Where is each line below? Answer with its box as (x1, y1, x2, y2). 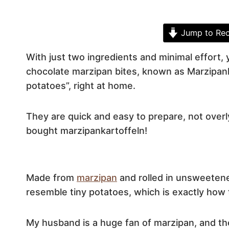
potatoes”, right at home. (26, 80, 135, 91)
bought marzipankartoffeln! (26, 125, 147, 136)
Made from (26, 172, 77, 183)
